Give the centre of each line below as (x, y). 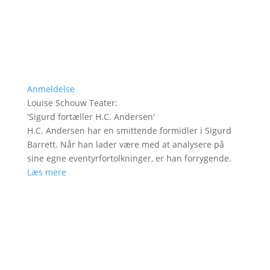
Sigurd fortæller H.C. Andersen (91, 117)
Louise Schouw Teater (71, 103)
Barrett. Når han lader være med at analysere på (125, 145)
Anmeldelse (51, 89)
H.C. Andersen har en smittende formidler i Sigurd (129, 131)
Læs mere (46, 172)
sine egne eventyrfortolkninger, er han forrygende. (129, 159)
